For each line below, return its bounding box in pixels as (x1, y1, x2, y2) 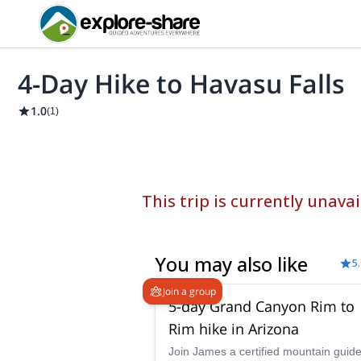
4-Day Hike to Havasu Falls (18, 66, 345, 101)
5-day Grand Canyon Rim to (168, 296, 355, 316)
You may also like (155, 251, 308, 277)
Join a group (163, 284, 216, 298)
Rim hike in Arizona (168, 318, 299, 338)
